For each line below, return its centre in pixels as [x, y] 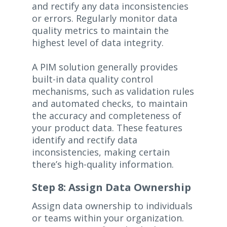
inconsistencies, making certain [101, 152]
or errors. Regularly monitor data [104, 18]
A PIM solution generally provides [105, 67]
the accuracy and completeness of [106, 116]
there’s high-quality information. [103, 164]
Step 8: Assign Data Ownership [111, 187]
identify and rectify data [84, 140]
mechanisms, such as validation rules [113, 91]
